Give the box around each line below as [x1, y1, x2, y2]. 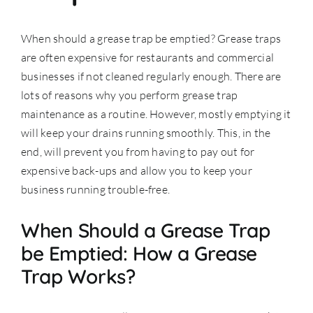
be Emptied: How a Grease [21, 240, 257, 265]
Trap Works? [21, 263, 136, 289]
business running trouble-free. [21, 182, 170, 196]
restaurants [136, 50, 194, 64]
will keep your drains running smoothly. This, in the [21, 125, 271, 140]
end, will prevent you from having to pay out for [21, 144, 255, 159]
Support [129, 77, 184, 95]
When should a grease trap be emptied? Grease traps [21, 31, 281, 45]
